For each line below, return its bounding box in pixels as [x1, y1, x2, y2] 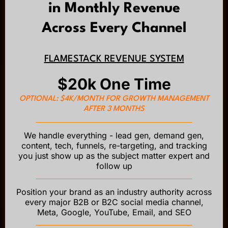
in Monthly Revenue [48, 1, 180, 16]
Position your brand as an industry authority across [16, 186, 212, 197]
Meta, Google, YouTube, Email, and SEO [37, 207, 191, 217]
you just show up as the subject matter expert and [18, 150, 210, 161]
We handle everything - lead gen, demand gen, [24, 130, 204, 140]
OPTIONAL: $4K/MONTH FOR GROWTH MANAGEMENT [19, 95, 209, 103]
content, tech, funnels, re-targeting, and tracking [21, 140, 207, 151]
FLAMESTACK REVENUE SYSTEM [44, 54, 184, 64]
